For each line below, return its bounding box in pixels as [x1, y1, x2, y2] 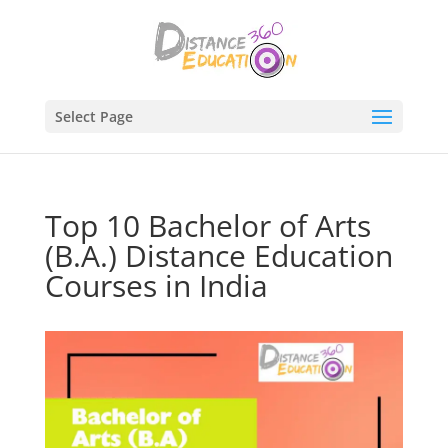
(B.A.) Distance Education [44, 235, 393, 276]
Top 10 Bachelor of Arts [44, 205, 371, 246]
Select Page [54, 107, 133, 126]
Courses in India [44, 265, 268, 306]
